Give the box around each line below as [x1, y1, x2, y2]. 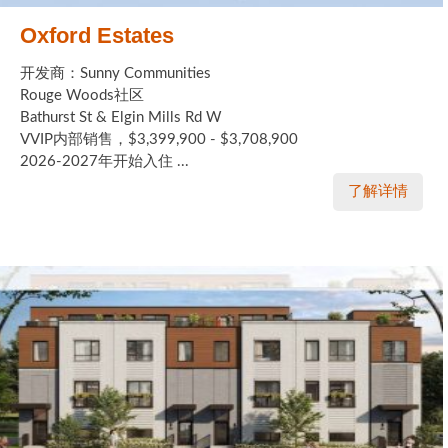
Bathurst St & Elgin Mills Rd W [20, 110, 222, 126]
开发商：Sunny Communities [20, 66, 211, 82]
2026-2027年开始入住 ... [20, 154, 189, 170]
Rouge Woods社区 [20, 88, 144, 104]
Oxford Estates [20, 23, 174, 49]
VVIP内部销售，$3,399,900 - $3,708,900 [20, 132, 298, 148]
